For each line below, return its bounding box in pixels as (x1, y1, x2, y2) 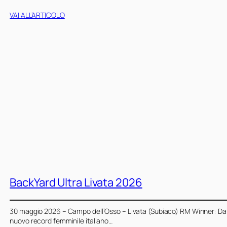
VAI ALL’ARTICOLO (10, 10, 65, 20)
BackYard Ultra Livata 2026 (10, 174, 142, 190)
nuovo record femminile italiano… (10, 215, 113, 225)
